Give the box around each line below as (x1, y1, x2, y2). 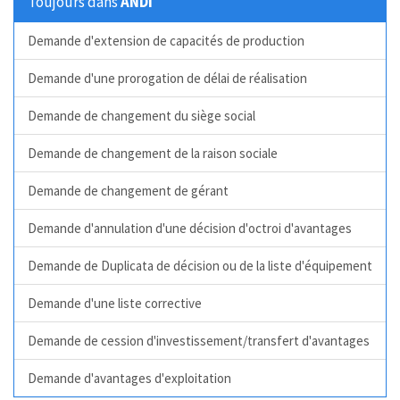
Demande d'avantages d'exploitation (28, 369, 231, 387)
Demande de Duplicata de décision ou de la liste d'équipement (28, 256, 372, 274)
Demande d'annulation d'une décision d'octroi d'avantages (28, 219, 352, 237)
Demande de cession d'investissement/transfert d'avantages (28, 331, 370, 349)
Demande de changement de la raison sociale (28, 144, 278, 162)
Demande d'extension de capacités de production (28, 31, 304, 49)
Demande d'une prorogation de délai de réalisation (28, 69, 307, 87)
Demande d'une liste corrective (28, 294, 202, 312)
